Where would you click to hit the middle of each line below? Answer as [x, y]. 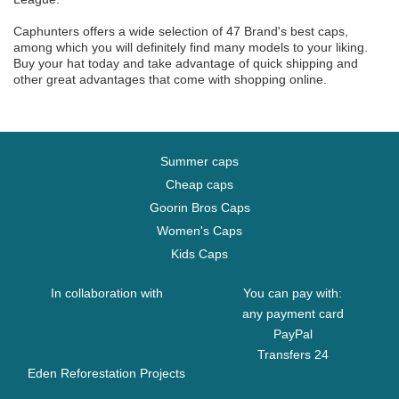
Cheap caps [199, 184]
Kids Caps [199, 254]
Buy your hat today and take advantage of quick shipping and [186, 63]
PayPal [293, 334]
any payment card [293, 313]
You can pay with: [293, 293]
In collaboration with [106, 293]
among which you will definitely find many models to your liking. [191, 47]
